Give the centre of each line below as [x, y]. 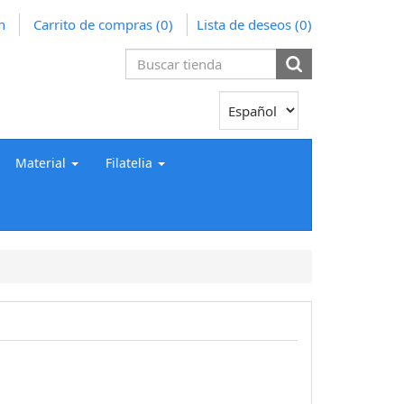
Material [41, 162]
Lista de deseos [244, 24]
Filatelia [129, 162]
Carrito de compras [93, 24]
